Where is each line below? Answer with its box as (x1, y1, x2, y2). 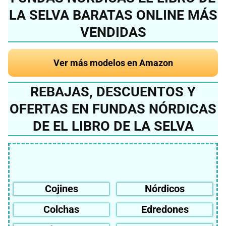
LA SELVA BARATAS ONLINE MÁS (9, 7, 217, 24)
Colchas (43, 203, 79, 216)
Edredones (141, 203, 189, 216)
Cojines (44, 183, 78, 195)
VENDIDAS (80, 24, 146, 41)
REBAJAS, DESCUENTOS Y (30, 83, 196, 100)
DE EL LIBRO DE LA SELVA (32, 118, 194, 134)
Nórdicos (145, 183, 185, 195)
